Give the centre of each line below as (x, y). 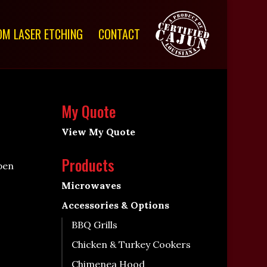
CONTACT (119, 34)
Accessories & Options (115, 205)
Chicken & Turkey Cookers (131, 244)
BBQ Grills (94, 225)
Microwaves (91, 185)
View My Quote (98, 132)
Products (88, 165)
